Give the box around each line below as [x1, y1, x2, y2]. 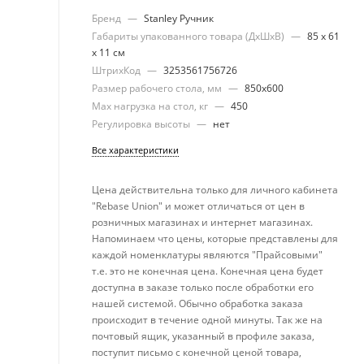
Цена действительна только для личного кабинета [92, 183, 338, 197]
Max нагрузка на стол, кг [92, 99, 210, 113]
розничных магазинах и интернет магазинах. [92, 215, 313, 229]
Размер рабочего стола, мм [92, 81, 224, 95]
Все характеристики [92, 144, 179, 156]
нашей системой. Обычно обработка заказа [92, 297, 303, 310]
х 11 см [92, 45, 125, 59]
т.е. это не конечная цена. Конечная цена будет [92, 264, 323, 278]
